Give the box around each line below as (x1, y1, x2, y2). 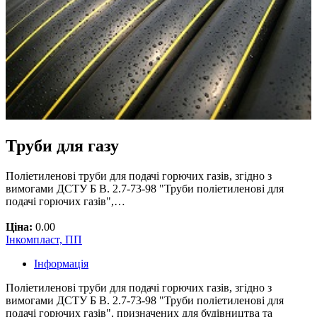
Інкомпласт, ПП (6, 234, 82, 246)
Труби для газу (6, 137, 119, 156)
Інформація (34, 258, 88, 270)
